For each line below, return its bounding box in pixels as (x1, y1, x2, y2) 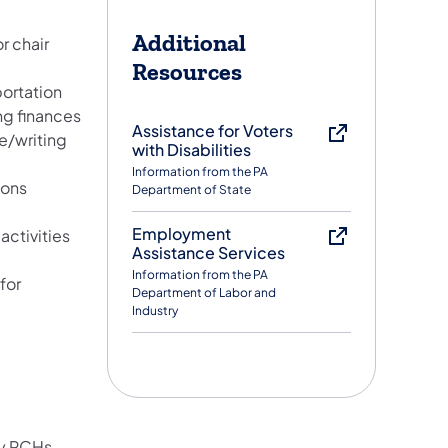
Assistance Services (132, 241, 286, 263)
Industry (132, 302, 179, 318)
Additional (132, 29, 247, 58)
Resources (132, 58, 243, 87)
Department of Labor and (132, 284, 277, 300)
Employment (132, 222, 232, 244)
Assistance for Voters (132, 119, 294, 141)
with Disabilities (132, 138, 252, 160)
